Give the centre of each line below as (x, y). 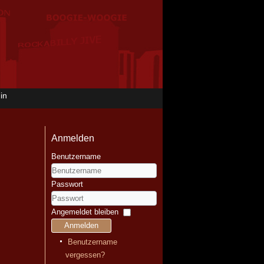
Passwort (67, 184)
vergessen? (85, 255)
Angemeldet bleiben (85, 212)
